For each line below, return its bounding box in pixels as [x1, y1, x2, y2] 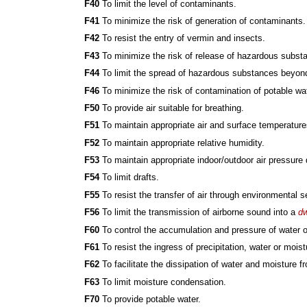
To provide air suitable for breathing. [99, 102, 245, 113]
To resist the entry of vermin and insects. [99, 33, 266, 44]
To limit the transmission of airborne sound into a [99, 207, 299, 218]
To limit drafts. [99, 172, 160, 183]
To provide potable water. [99, 294, 201, 305]
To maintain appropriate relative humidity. [99, 137, 265, 148]
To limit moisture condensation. [99, 276, 227, 287]
